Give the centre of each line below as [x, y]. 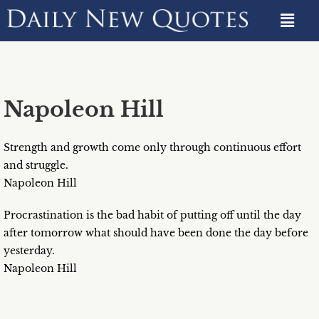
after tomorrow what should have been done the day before [156, 233]
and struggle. [36, 166]
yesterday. [29, 251]
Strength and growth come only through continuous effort [152, 148]
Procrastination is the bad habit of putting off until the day [152, 215]
